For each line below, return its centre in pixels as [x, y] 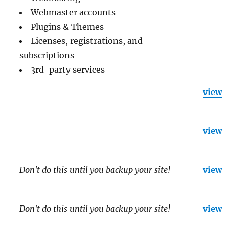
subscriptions [47, 55]
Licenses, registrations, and [87, 41]
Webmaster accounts [73, 12]
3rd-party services [68, 69]
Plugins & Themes [67, 26]
